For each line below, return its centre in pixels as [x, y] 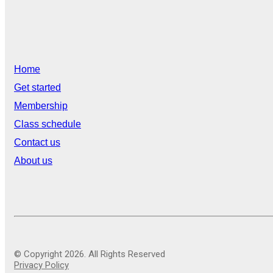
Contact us [37, 142]
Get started [37, 87]
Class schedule [48, 124]
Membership [41, 105]
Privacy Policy [41, 265]
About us [33, 160]
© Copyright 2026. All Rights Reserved [90, 254]
